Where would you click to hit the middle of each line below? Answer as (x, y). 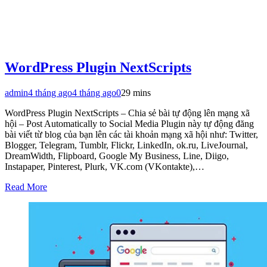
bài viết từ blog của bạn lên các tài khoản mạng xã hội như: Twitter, (131, 134)
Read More (26, 187)
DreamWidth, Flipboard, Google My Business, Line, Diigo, (117, 156)
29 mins (136, 92)
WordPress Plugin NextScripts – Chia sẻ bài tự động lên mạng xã (127, 113)
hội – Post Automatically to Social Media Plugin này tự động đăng (129, 123)
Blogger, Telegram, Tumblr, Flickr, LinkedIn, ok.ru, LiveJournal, (126, 145)
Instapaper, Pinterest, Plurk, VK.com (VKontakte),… (105, 166)
